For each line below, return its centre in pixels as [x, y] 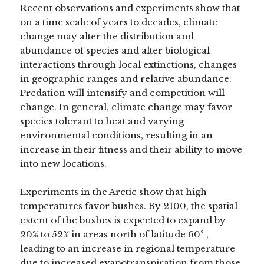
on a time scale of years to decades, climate [119, 22]
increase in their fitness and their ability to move [131, 149]
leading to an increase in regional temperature [128, 248]
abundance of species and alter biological [115, 50]
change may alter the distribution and [107, 36]
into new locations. [64, 163]
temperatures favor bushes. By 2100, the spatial [129, 206]
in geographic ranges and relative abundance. [126, 78]
